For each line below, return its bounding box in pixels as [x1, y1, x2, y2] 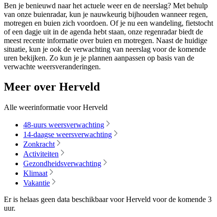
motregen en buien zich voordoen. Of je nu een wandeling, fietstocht [4, 18, 213, 27]
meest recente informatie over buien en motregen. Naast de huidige [4, 36, 207, 45]
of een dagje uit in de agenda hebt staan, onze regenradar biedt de [4, 27, 203, 36]
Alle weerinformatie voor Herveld [4, 103, 108, 112]
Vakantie [23, 179, 50, 187]
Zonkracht [23, 140, 55, 149]
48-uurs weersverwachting [23, 121, 104, 129]
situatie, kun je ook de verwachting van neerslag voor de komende [4, 45, 206, 53]
